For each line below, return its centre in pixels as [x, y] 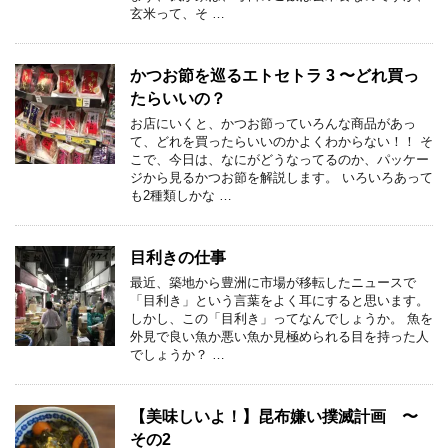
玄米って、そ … [177, 14]
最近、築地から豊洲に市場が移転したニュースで [273, 283]
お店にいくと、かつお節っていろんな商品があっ [273, 124]
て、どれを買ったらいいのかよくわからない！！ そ [281, 142]
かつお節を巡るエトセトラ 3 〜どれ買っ [274, 76]
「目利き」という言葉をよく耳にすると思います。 [279, 301]
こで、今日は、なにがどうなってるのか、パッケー [279, 160]
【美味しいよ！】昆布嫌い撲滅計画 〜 [274, 417]
